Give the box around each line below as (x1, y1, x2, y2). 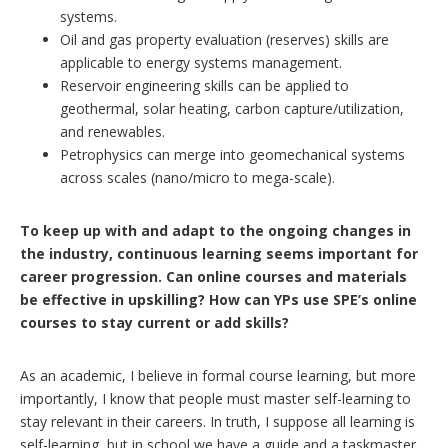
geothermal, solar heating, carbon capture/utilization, (60, 98, 404, 118)
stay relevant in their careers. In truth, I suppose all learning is (20, 411, 415, 431)
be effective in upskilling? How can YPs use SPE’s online (20, 289, 417, 309)
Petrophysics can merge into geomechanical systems (60, 144, 405, 164)
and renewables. (60, 121, 165, 141)
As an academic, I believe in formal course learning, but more (20, 365, 416, 385)
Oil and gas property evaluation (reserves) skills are (60, 29, 389, 49)
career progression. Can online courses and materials (20, 266, 407, 286)
